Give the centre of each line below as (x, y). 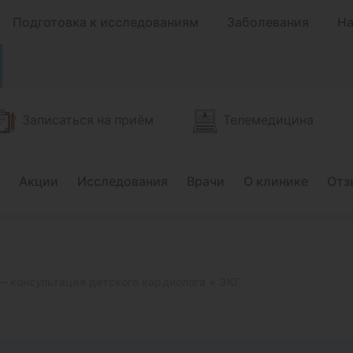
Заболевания (268, 22)
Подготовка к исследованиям (106, 22)
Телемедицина (268, 119)
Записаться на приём (88, 119)
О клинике (276, 181)
